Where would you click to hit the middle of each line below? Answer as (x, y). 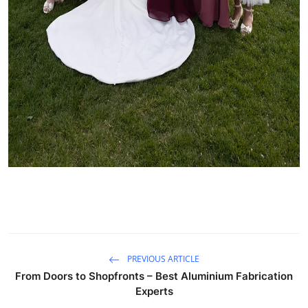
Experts (154, 291)
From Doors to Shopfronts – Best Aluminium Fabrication (154, 276)
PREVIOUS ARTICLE (162, 258)
